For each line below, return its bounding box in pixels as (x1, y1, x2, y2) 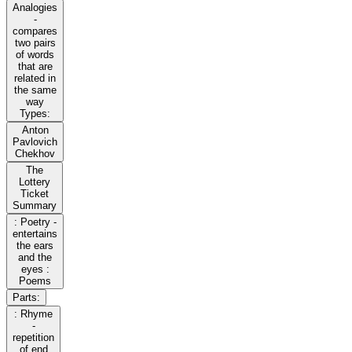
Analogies (13, 2, 57, 14)
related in (14, 72, 56, 85)
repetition (13, 332, 54, 344)
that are (17, 60, 53, 73)
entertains (13, 228, 57, 240)
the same (13, 84, 57, 97)
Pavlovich (13, 136, 57, 148)
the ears (16, 240, 53, 252)
